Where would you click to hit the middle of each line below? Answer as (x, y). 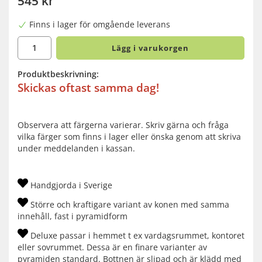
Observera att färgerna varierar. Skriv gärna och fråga (123, 125)
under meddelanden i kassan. (76, 148)
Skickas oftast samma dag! (88, 87)
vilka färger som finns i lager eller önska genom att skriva (129, 136)
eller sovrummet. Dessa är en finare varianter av (112, 247)
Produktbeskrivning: (58, 74)
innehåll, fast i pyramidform (74, 216)
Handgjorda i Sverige (70, 185)
